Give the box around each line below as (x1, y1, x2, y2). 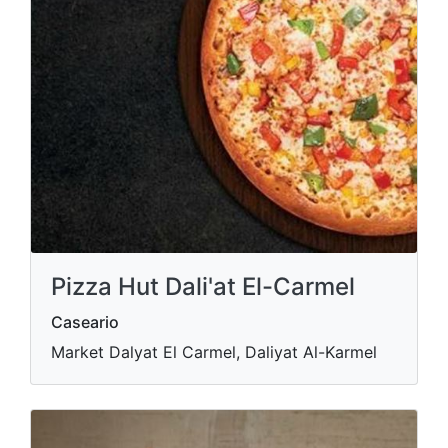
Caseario (51, 311, 119, 332)
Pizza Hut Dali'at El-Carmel (51, 271, 355, 301)
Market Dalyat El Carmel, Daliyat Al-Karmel (51, 341, 377, 362)
